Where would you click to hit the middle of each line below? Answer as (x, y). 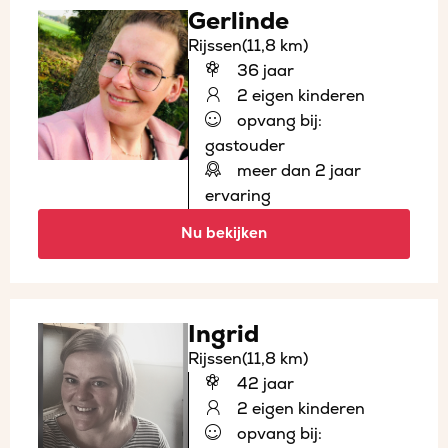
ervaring (238, 195)
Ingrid (223, 334)
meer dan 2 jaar (297, 170)
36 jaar (263, 70)
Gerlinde (238, 21)
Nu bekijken (224, 233)
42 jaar (263, 383)
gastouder (245, 145)
